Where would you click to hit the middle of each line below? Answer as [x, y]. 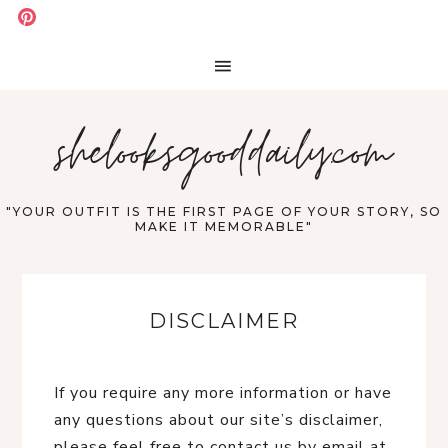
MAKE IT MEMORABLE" [224, 226]
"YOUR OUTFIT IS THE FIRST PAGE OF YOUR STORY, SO [224, 211]
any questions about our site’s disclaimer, [218, 420]
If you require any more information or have [223, 393]
